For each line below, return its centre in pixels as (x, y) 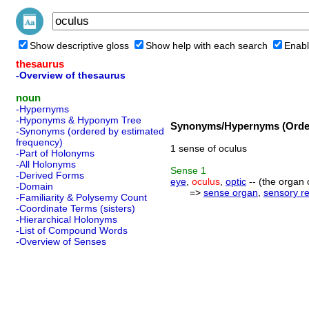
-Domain (34, 186)
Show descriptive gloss (79, 46)
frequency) (39, 142)
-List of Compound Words (72, 230)
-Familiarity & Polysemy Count (81, 197)
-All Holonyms (46, 164)
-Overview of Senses (61, 241)
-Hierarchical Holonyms (67, 219)
